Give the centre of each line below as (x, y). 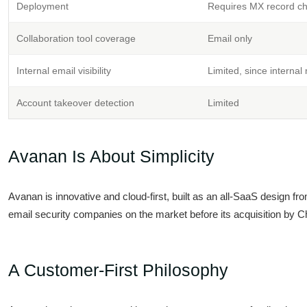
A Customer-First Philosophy (118, 270)
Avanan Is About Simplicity (111, 156)
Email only (230, 38)
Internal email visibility (64, 71)
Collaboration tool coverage (76, 38)
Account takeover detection (75, 103)
